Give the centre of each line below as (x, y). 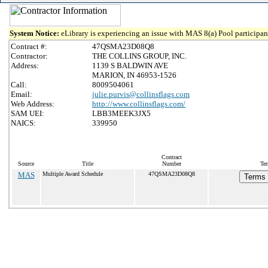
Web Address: (33, 104)
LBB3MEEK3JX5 (121, 113)
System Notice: (35, 33)
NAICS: (23, 123)
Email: (22, 94)
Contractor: (29, 56)
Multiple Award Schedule (73, 174)
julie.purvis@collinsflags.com (141, 94)
